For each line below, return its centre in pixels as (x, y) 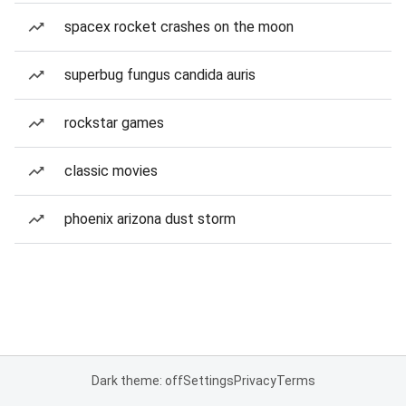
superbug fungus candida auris (160, 75)
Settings (208, 381)
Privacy (255, 381)
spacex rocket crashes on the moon (179, 27)
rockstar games (114, 123)
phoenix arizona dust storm (150, 219)
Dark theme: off (137, 381)
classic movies (111, 171)
